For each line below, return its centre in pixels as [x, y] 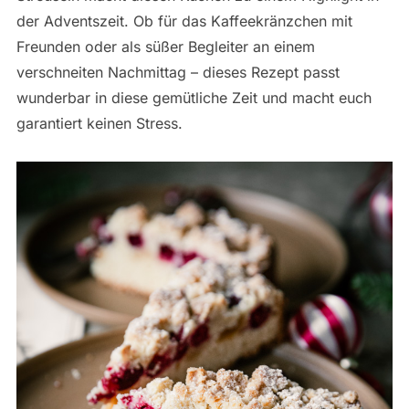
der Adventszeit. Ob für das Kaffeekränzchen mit [184, 21]
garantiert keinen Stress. [99, 123]
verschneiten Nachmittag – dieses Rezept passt [178, 72]
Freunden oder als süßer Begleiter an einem [165, 46]
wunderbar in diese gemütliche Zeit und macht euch [194, 97]
